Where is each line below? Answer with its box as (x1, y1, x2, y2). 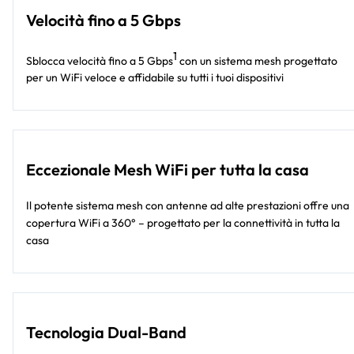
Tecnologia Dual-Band (26, 322, 186, 343)
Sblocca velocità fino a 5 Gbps (26, 53, 173, 68)
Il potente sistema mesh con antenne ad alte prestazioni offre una (26, 198, 349, 213)
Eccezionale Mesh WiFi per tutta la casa (26, 160, 309, 180)
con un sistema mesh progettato (177, 53, 337, 68)
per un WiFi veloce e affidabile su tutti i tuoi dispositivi (26, 70, 284, 85)
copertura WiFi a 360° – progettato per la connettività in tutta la (26, 216, 340, 231)
